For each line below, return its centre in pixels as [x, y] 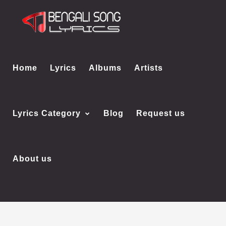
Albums [105, 68]
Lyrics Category [47, 113]
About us [32, 159]
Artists [149, 68]
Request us [161, 113]
